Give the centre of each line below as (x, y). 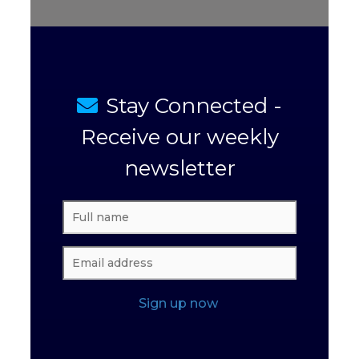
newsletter (179, 169)
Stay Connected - (194, 106)
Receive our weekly (179, 137)
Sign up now (178, 304)
